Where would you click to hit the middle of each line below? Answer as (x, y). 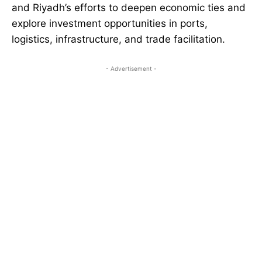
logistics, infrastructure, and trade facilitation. (118, 39)
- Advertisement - (131, 69)
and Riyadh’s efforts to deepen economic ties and (129, 8)
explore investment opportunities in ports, (110, 24)
